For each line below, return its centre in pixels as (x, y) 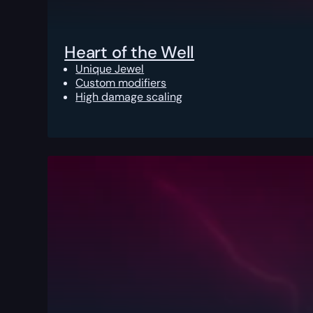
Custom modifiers (121, 83)
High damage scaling (129, 97)
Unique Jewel (110, 69)
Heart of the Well (130, 52)
